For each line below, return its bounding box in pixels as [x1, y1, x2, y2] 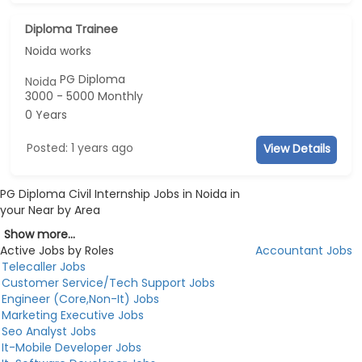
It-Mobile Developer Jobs [2, 339, 141, 356]
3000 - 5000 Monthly [25, 87, 144, 104]
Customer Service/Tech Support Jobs [2, 275, 215, 292]
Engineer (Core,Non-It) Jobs [2, 291, 159, 308]
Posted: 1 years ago [27, 139, 134, 156]
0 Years [25, 106, 68, 123]
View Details [263, 140, 330, 157]
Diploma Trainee [25, 20, 119, 37]
